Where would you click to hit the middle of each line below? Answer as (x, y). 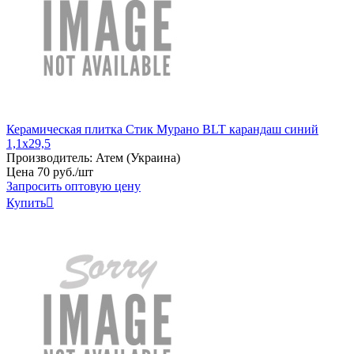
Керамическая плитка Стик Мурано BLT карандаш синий (162, 129)
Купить (26, 202)
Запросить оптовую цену (73, 186)
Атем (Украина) (138, 157)
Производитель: (49, 157)
